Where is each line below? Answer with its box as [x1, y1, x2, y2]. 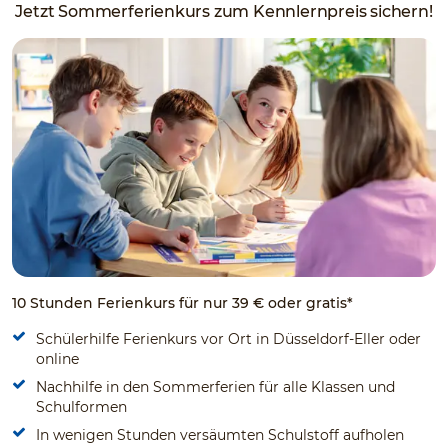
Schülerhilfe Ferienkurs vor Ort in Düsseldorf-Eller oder [36, 329, 421, 348]
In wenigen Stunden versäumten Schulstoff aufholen [36, 425, 404, 444]
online [36, 349, 79, 368]
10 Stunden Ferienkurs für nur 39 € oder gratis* [12, 293, 353, 312]
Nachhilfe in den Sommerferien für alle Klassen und [36, 377, 395, 396]
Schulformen [36, 397, 127, 416]
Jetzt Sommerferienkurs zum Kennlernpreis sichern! [15, 2, 433, 21]
